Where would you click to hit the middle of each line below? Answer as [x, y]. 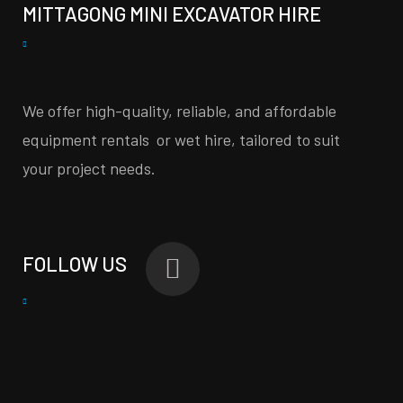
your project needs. [89, 169]
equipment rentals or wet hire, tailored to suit [181, 140]
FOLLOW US [75, 264]
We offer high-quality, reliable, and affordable [179, 111]
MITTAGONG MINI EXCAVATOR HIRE [172, 14]
